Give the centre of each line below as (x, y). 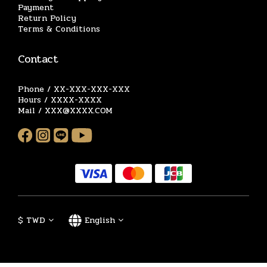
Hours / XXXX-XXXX (60, 100)
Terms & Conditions (59, 29)
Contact (38, 59)
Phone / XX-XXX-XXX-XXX (74, 89)
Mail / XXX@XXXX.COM (65, 111)
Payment (36, 7)
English (100, 220)
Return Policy (47, 18)
